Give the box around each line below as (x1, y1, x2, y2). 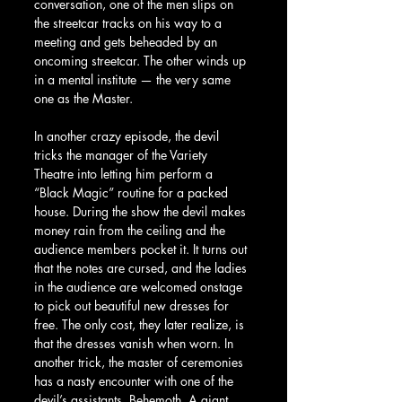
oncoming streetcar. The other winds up (34, 51, 249, 69)
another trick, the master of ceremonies (34, 353, 247, 371)
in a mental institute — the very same (34, 70, 234, 88)
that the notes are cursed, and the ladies (34, 258, 250, 276)
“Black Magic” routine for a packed (34, 183, 232, 201)
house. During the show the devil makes (34, 202, 249, 220)
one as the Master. (34, 89, 133, 107)
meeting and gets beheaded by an (34, 32, 221, 50)
